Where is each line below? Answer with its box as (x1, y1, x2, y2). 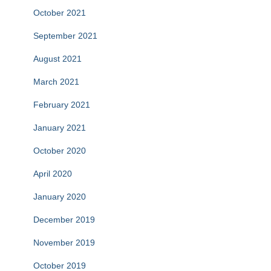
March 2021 (33, 77, 79, 87)
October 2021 (33, 8, 86, 18)
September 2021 (33, 31, 97, 41)
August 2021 (33, 54, 82, 64)
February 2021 (33, 100, 90, 110)
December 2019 (33, 215, 95, 225)
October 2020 (33, 146, 86, 156)
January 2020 (33, 192, 86, 202)
